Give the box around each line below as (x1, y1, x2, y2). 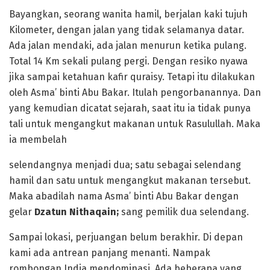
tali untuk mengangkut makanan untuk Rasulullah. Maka (9, 118, 260, 130)
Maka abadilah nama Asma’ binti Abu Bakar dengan (9, 190, 239, 202)
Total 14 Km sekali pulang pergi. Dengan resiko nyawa (9, 55, 248, 67)
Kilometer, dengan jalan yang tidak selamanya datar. (9, 24, 244, 36)
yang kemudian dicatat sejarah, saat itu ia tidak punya (9, 102, 251, 114)
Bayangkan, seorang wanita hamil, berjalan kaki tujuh (9, 8, 248, 20)
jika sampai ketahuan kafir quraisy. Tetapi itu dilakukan (9, 71, 255, 83)
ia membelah (9, 133, 67, 145)
